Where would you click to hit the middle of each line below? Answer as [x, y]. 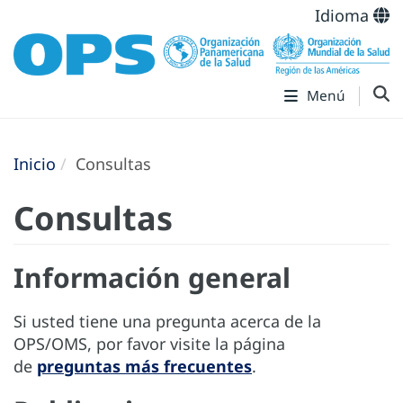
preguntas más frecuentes [144, 367]
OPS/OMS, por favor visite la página [149, 344]
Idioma [344, 15]
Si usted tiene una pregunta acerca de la [167, 322]
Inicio [35, 164]
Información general [152, 278]
